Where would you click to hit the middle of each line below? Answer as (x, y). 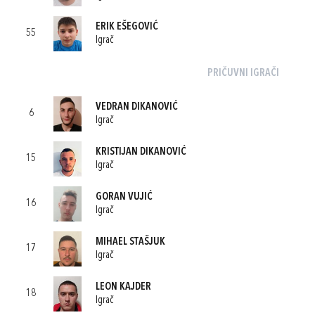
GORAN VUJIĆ (124, 197)
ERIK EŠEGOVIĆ (127, 27)
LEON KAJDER (123, 287)
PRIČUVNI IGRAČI (243, 73)
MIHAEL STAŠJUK (130, 242)
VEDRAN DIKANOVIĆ (137, 107)
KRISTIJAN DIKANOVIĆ (141, 152)
